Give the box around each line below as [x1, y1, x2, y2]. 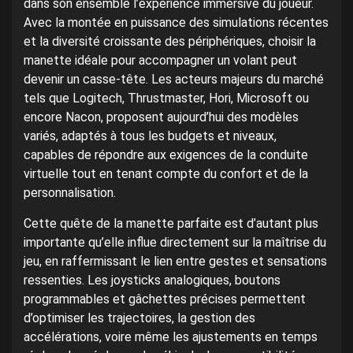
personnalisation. [24, 185, 116, 201]
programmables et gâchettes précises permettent [24, 292, 306, 307]
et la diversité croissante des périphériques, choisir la [24, 34, 316, 50]
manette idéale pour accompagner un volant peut [24, 53, 297, 69]
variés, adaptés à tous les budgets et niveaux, [24, 128, 277, 144]
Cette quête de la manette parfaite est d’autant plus [24, 216, 318, 232]
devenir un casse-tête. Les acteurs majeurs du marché [24, 72, 324, 87]
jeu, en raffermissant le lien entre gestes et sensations [24, 254, 327, 269]
